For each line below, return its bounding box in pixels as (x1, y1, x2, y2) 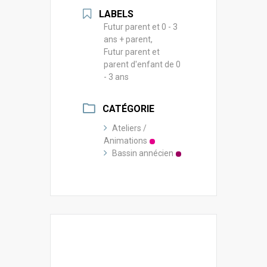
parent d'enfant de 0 (104, 59, 181, 69)
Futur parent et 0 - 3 (104, 21, 178, 32)
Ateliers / (112, 123, 147, 133)
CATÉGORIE (103, 103, 154, 114)
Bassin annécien (112, 148, 173, 158)
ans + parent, (104, 34, 153, 44)
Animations (104, 135, 147, 145)
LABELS (99, 8, 133, 20)
